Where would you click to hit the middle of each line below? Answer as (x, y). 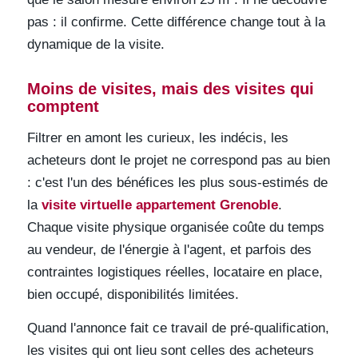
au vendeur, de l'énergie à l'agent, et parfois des (169, 249)
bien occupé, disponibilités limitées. (133, 294)
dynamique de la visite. (95, 45)
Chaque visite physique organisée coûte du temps (175, 227)
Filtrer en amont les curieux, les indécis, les (157, 137)
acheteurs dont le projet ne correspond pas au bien (178, 160)
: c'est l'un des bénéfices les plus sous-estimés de (177, 182)
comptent (63, 107)
